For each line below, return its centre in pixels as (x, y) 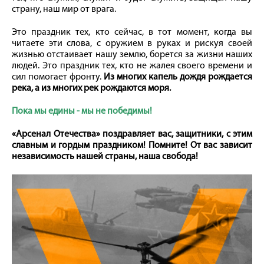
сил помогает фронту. (58, 77)
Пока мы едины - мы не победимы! (82, 111)
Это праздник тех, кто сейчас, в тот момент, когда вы (132, 32)
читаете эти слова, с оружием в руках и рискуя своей (132, 43)
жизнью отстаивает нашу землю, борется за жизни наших (132, 55)
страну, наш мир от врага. (64, 9)
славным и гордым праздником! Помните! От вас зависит (132, 145)
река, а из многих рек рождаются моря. (92, 88)
